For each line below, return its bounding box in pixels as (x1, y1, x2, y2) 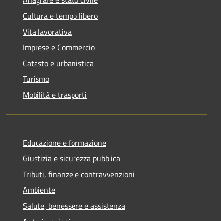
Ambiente (23, 184, 55, 196)
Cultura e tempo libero (23, 9, 98, 22)
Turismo (23, 73, 49, 85)
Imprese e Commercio (23, 41, 95, 53)
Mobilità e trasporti (23, 88, 87, 101)
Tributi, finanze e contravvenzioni (23, 168, 135, 180)
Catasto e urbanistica (23, 57, 94, 69)
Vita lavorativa (23, 25, 72, 37)
